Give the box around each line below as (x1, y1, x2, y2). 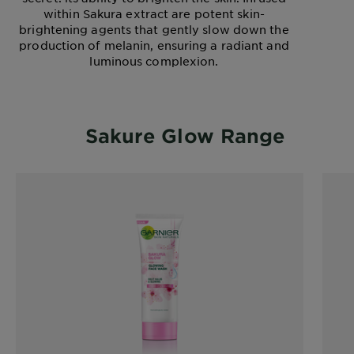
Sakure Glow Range (85, 124, 285, 148)
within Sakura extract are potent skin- (43, 6, 265, 21)
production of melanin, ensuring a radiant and (19, 38, 289, 53)
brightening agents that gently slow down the (19, 22, 289, 37)
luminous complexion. (89, 54, 219, 69)
